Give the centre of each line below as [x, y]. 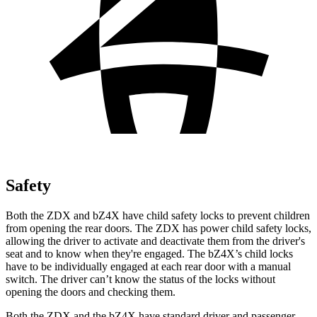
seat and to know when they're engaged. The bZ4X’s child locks [149, 253]
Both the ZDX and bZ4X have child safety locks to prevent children [158, 215]
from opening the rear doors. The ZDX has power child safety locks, [158, 228]
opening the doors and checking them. [91, 292]
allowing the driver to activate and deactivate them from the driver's [155, 241]
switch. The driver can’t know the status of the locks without [140, 279]
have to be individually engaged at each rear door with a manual [148, 266]
